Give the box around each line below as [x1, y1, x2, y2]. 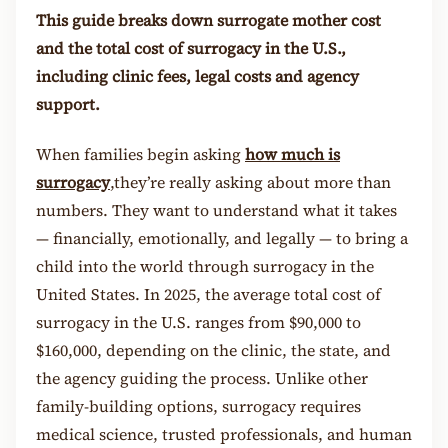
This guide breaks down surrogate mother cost [36, 9, 381, 32]
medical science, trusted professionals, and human [36, 422, 412, 445]
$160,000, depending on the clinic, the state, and [36, 338, 391, 361]
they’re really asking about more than [114, 170, 391, 193]
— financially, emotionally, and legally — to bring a [36, 226, 408, 249]
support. [36, 93, 100, 116]
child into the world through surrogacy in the [36, 254, 374, 277]
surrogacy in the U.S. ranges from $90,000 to [36, 310, 361, 333]
